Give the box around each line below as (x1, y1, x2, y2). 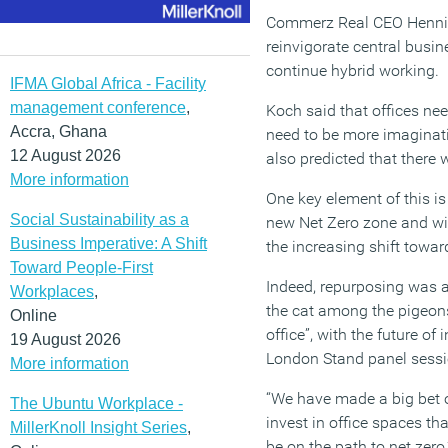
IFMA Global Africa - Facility (10, 74, 206, 92)
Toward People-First (10, 258, 153, 276)
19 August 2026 (10, 330, 121, 348)
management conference (10, 98, 186, 116)
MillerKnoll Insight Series (10, 418, 187, 436)
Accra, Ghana (10, 122, 107, 140)
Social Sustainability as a (10, 210, 189, 228)
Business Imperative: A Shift (10, 234, 207, 252)
